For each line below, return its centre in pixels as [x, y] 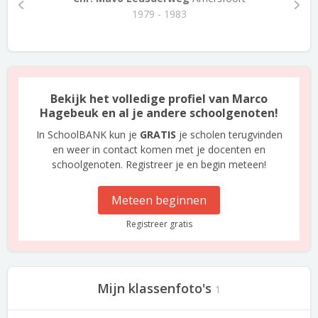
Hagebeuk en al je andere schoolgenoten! [159, 113]
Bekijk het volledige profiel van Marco [159, 99]
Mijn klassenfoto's [154, 288]
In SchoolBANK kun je [88, 135]
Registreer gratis [159, 224]
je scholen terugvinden [229, 135]
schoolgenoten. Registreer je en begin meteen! [159, 164]
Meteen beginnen [159, 200]
